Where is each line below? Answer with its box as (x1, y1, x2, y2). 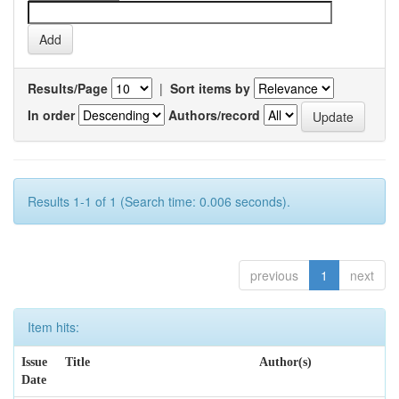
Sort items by (170, 79, 250, 97)
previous (250, 266, 298, 284)
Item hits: (28, 318, 79, 336)
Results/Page (28, 79, 108, 97)
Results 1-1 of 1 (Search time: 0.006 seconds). (28, 192, 290, 210)
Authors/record (168, 105, 260, 124)
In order (28, 105, 75, 124)
